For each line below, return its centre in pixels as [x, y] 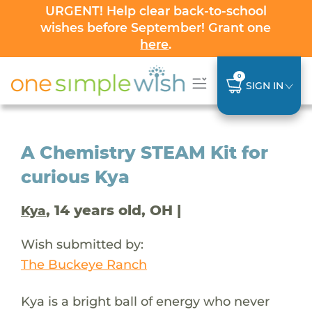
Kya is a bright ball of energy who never [145, 301]
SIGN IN [264, 85]
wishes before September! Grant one [156, 28]
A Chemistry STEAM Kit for [144, 152]
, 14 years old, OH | [113, 210]
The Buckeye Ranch [84, 264]
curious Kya [75, 177]
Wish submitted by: [82, 244]
